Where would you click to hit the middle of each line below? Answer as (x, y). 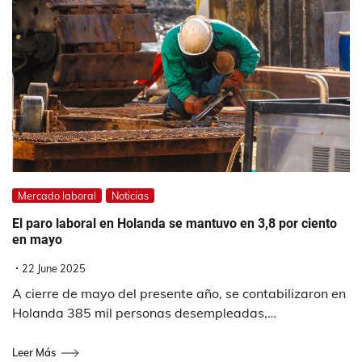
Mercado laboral (57, 195)
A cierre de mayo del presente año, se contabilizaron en (179, 293)
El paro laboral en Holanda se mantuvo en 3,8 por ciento (175, 223)
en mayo (37, 239)
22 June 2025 (54, 268)
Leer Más (34, 353)
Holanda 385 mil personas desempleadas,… (144, 312)
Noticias (130, 195)
